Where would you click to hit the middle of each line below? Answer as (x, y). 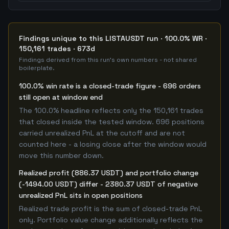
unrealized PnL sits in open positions (81, 195)
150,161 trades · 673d (57, 49)
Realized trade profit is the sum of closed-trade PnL (110, 209)
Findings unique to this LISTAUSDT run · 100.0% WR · (113, 38)
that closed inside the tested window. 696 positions (112, 122)
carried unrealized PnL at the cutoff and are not (102, 133)
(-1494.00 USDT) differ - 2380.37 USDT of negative (108, 184)
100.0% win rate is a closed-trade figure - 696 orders (110, 86)
